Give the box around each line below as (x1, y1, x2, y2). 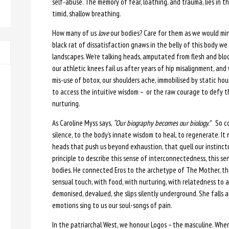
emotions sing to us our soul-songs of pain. (52, 200, 172, 210)
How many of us (52, 28, 98, 38)
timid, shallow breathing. (52, 9, 121, 18)
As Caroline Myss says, (52, 118, 113, 128)
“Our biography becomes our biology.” (113, 118, 211, 128)
